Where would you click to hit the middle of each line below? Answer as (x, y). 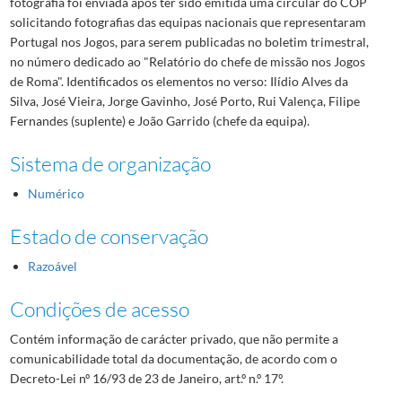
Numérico (56, 193)
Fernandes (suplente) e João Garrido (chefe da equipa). (159, 120)
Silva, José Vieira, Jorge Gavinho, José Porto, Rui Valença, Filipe (184, 100)
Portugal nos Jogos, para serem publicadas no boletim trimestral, (189, 41)
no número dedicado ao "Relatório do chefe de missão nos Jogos (187, 61)
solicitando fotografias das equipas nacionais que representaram (188, 22)
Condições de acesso (99, 308)
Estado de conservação (109, 236)
